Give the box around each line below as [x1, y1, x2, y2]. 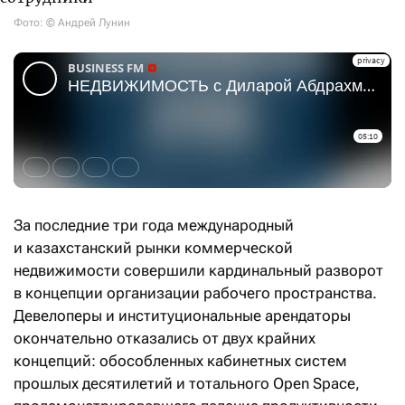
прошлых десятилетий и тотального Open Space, [14, 374, 360, 392]
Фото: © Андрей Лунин [14, 16, 130, 29]
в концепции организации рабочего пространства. [14, 284, 377, 302]
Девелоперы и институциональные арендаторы [14, 306, 351, 325]
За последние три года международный [14, 216, 294, 234]
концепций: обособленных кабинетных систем [14, 352, 347, 370]
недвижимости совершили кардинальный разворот [14, 261, 383, 279]
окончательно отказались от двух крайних [14, 329, 316, 347]
